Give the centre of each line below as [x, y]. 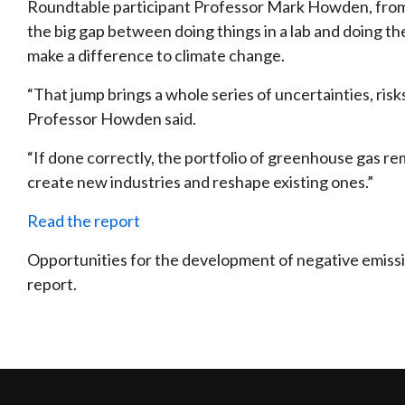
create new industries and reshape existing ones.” [200, 181]
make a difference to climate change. [156, 55]
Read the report [84, 220]
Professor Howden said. [112, 118]
